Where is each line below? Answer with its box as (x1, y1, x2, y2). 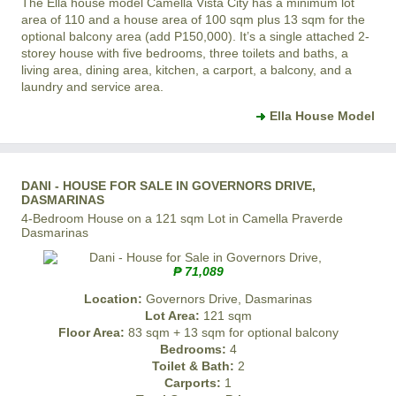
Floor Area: (57, 325, 125, 340)
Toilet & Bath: (151, 359, 234, 374)
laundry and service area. (21, 80, 164, 95)
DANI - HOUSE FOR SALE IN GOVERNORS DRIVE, (21, 179, 316, 194)
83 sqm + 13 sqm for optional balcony (124, 325, 339, 340)
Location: (84, 292, 142, 307)
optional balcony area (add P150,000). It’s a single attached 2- (21, 29, 369, 44)
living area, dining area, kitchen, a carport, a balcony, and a (21, 63, 352, 78)
